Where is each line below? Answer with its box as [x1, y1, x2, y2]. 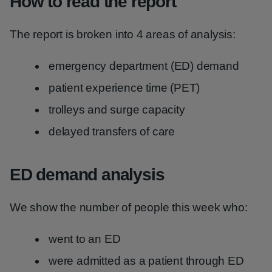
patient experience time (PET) [49, 81, 200, 94]
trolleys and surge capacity [49, 103, 185, 116]
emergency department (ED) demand [49, 59, 239, 72]
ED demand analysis [10, 165, 165, 184]
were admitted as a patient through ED [49, 254, 244, 267]
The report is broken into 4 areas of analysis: [10, 28, 236, 41]
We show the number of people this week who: [10, 201, 248, 214]
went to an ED [49, 233, 121, 245]
